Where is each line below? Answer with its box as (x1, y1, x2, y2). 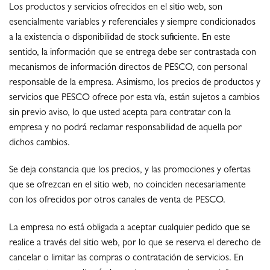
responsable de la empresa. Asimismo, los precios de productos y (9, 78, 260, 88)
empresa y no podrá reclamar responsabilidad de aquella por (9, 123, 242, 133)
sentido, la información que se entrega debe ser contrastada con (9, 48, 256, 58)
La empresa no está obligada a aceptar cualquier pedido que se (9, 224, 250, 234)
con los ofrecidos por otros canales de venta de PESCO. (9, 196, 225, 206)
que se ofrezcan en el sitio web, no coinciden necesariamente (9, 181, 246, 191)
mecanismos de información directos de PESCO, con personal (9, 63, 247, 73)
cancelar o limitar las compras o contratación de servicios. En (9, 254, 243, 264)
